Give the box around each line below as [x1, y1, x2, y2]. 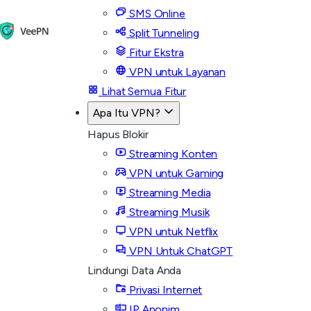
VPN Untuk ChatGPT [126, 244, 233, 258]
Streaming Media [126, 186, 211, 199]
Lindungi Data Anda [87, 264, 182, 277]
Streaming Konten [126, 147, 218, 160]
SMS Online [126, 7, 185, 20]
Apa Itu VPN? [93, 106, 163, 119]
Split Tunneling [126, 26, 199, 40]
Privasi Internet [126, 283, 203, 296]
